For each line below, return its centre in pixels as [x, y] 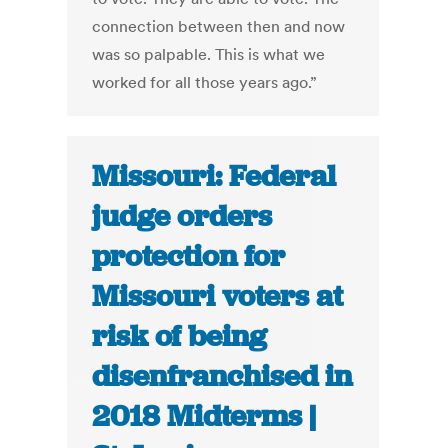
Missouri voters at [218, 296]
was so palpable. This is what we [209, 54]
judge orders [182, 216]
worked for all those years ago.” [205, 82]
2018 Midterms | [204, 416]
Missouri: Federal [214, 176]
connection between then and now [219, 26]
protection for [189, 256]
